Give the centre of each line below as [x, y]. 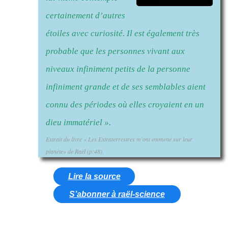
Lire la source [94, 176]
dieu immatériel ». [78, 122]
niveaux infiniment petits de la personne [118, 69]
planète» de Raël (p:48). [75, 151]
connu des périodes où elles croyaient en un [125, 104]
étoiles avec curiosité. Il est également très [123, 33]
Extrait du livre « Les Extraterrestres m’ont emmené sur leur [119, 139]
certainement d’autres [85, 15]
